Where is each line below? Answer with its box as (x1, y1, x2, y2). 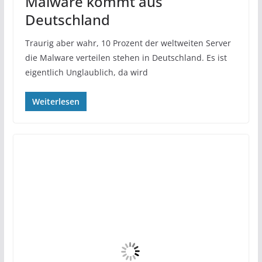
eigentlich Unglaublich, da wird (25, 66, 148, 78)
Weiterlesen (32, 95, 80, 107)
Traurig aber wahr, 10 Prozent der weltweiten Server (25, 37, 231, 49)
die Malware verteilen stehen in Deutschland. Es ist (25, 51, 227, 63)
